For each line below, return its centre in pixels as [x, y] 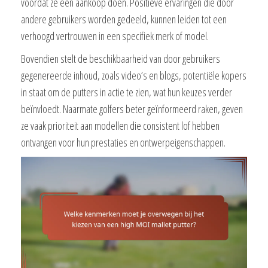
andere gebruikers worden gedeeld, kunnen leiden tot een [124, 19]
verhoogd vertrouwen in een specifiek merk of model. [115, 36]
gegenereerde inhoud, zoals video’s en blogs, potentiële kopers [134, 76]
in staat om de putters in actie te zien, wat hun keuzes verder [127, 92]
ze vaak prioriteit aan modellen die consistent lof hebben [120, 126]
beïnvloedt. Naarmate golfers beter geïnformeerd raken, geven [132, 109]
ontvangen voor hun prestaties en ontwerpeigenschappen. [123, 143]
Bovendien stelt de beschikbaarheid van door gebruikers [121, 59]
